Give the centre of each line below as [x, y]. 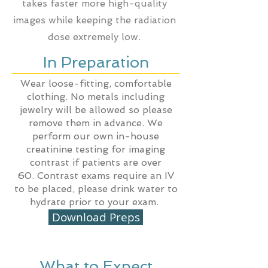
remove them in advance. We [96, 123]
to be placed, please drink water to [96, 189]
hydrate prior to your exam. [96, 202]
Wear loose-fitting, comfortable [96, 83]
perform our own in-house [96, 136]
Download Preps [96, 217]
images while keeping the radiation [94, 20]
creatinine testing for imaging [96, 149]
